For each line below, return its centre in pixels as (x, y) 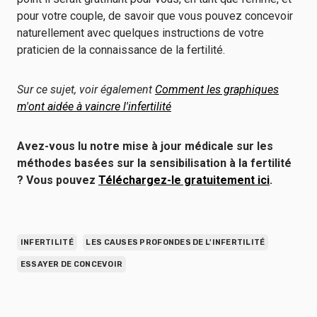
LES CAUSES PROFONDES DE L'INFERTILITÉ (175, 242)
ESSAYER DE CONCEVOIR (71, 264)
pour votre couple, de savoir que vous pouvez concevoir (155, 16)
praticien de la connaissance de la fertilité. (121, 50)
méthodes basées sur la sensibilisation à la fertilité (154, 163)
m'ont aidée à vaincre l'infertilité (94, 106)
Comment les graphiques (217, 90)
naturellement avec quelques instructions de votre (140, 33)
